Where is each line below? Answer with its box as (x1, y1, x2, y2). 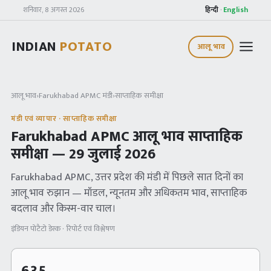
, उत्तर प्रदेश (91, 169, 132, 186)
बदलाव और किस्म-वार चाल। (11, 200, 116, 217)
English (223, 4, 248, 16)
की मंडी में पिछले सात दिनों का (132, 169, 243, 186)
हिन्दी (205, 4, 218, 16)
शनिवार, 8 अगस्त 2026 (23, 4, 84, 16)
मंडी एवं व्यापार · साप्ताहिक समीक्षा (11, 112, 117, 125)
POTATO (60, 35, 113, 58)
